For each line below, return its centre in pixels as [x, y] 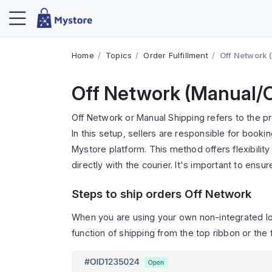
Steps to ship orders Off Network [161, 194]
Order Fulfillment [176, 55]
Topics [119, 55]
